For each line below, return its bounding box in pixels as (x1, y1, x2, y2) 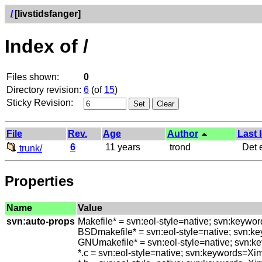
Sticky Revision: (6, 97, 73, 108)
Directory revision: (6, 84, 81, 95)
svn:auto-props (6, 216, 75, 226)
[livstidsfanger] (15, 9, 81, 19)
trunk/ (17, 143, 42, 153)
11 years (103, 142, 140, 152)
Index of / (5, 36, 88, 57)
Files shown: (6, 71, 59, 82)
